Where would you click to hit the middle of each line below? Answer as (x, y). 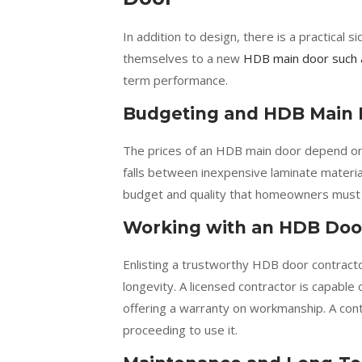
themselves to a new (183, 59)
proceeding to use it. (180, 330)
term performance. (175, 80)
